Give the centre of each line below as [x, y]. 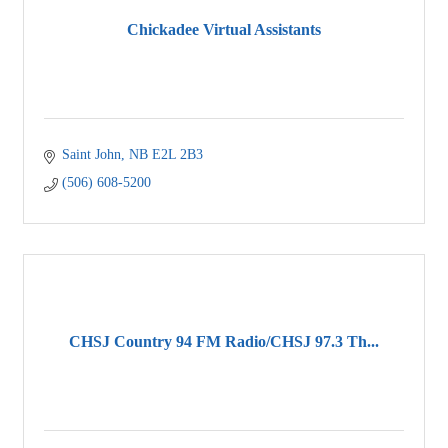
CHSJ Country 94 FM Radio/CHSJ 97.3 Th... [224, 342]
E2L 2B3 [177, 154]
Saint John [91, 154]
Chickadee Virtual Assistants [224, 30]
